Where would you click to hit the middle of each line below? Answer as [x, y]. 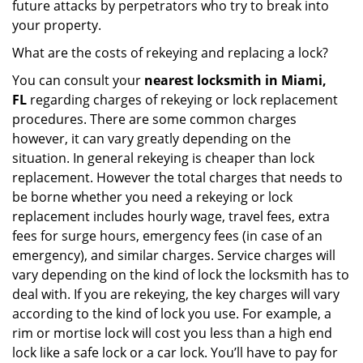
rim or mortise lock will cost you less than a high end [172, 333]
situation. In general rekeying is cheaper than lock [163, 158]
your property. [57, 25]
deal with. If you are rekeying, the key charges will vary [176, 294]
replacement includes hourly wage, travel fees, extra [171, 216]
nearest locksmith [203, 80]
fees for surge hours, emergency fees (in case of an [167, 236]
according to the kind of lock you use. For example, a [172, 314]
